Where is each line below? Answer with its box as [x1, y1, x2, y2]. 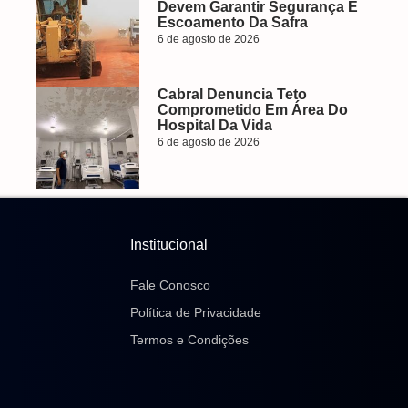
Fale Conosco [130, 278, 210, 293]
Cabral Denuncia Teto [157, 86, 307, 102]
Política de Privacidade [130, 305, 261, 321]
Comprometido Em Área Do [157, 101, 348, 117]
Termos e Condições [130, 332, 249, 348]
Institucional [130, 237, 208, 252]
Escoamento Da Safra [157, 15, 308, 30]
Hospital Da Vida [157, 117, 272, 133]
